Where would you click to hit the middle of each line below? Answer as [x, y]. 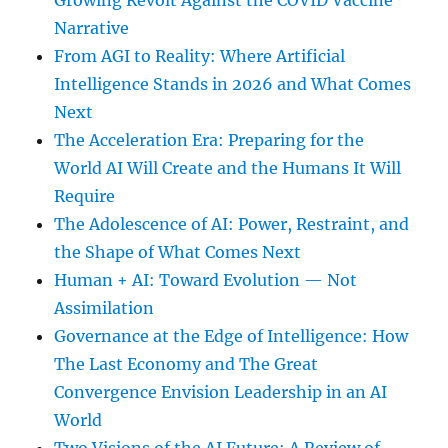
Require [85, 196]
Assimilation [104, 308]
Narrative [92, 28]
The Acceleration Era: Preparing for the [209, 140]
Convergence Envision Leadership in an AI [221, 392]
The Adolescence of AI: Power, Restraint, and [232, 224]
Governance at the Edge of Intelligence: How [231, 336]
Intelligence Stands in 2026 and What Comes [233, 84]
